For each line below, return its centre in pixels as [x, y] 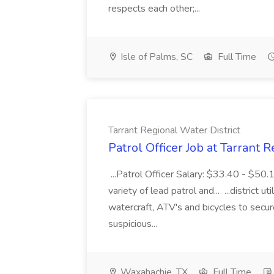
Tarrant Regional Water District [174, 130]
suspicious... [134, 224]
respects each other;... [155, 9]
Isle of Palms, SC [155, 57]
